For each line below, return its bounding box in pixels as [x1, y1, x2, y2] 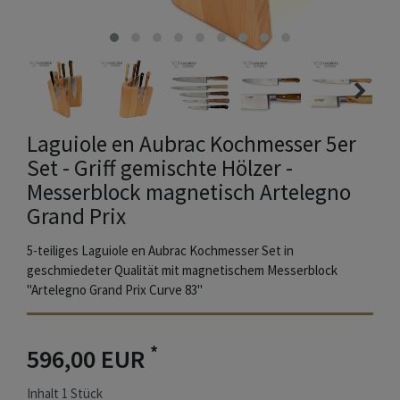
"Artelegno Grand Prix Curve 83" [27, 281, 203, 299]
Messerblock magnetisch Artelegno [27, 178, 351, 207]
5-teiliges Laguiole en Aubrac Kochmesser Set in [27, 242, 294, 260]
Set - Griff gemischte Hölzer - [27, 154, 293, 183]
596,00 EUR [27, 343, 150, 376]
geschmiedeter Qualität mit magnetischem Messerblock [27, 262, 337, 279]
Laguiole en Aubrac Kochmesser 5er [27, 129, 356, 159]
